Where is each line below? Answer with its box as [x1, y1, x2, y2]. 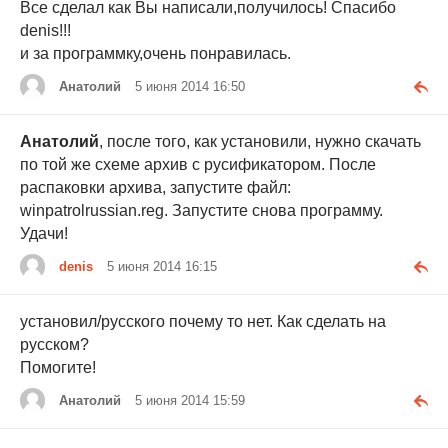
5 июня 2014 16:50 [135, 78, 245, 94]
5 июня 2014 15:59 [135, 393, 245, 409]
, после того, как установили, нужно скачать [99, 133, 421, 151]
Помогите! [20, 359, 96, 377]
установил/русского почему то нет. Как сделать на [20, 313, 386, 331]
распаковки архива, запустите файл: [20, 179, 291, 197]
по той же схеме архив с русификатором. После [20, 156, 376, 174]
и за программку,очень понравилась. [20, 44, 291, 62]
